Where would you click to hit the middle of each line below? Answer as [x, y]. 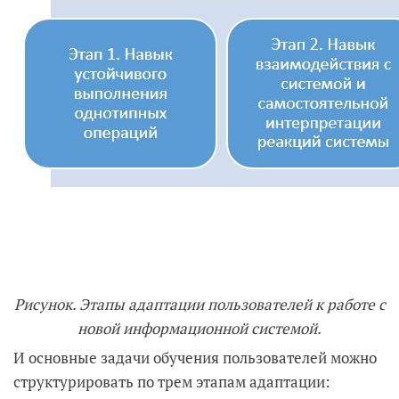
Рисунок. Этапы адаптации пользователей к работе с [199, 304]
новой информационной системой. [199, 328]
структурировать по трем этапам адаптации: [172, 382]
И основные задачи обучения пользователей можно [195, 358]
